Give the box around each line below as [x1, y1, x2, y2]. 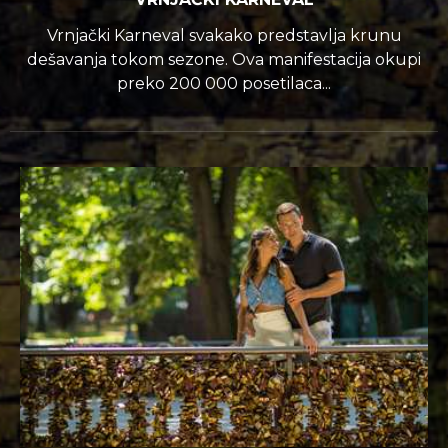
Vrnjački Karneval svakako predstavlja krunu [46, 26, 402, 46]
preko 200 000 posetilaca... [117, 74, 331, 94]
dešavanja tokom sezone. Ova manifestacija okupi [27, 50, 421, 70]
